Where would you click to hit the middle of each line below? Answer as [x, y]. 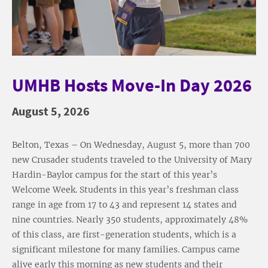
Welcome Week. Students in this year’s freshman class [125, 189]
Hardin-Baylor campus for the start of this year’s [115, 174]
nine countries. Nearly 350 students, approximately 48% [130, 219]
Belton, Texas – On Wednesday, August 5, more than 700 [131, 144]
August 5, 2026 [51, 111]
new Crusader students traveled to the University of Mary [132, 159]
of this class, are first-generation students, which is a [124, 234]
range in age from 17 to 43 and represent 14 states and [124, 204]
